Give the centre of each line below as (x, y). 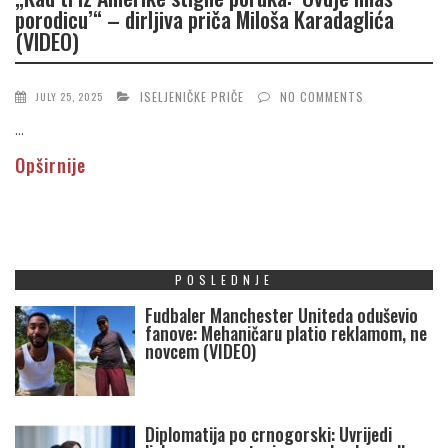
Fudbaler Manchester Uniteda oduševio (281, 315)
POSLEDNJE (224, 280)
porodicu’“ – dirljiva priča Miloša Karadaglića (204, 18)
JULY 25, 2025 (69, 97)
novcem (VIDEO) (200, 351)
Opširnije (50, 165)
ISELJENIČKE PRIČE (192, 97)
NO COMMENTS (322, 97)
